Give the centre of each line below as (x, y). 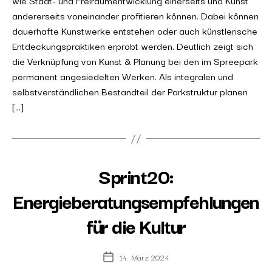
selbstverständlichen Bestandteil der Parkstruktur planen (130, 91)
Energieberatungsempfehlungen (136, 201)
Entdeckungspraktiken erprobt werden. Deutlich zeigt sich (133, 46)
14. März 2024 (144, 257)
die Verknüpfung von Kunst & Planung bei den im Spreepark (135, 61)
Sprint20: (136, 176)
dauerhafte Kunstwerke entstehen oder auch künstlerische (135, 30)
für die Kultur (136, 226)
